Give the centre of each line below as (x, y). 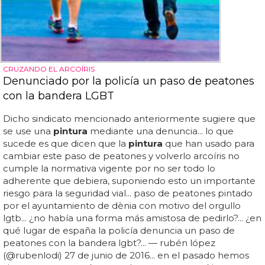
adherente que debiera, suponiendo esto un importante (129, 181)
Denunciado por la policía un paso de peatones (129, 81)
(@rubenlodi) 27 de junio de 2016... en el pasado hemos (126, 256)
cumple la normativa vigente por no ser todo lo (109, 169)
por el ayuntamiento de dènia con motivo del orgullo (122, 206)
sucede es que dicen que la (66, 144)
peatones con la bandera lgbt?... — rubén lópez (109, 243)
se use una (28, 131)
